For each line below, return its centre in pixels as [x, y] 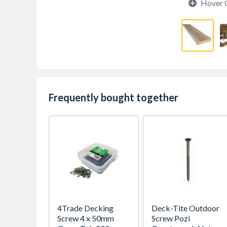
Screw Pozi [171, 218]
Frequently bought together [113, 97]
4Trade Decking [85, 208]
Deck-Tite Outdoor [186, 208]
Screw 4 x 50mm [86, 218]
